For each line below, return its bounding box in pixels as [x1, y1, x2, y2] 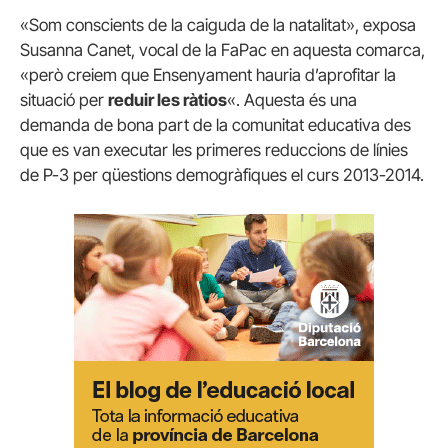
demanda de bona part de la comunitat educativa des [20, 114, 411, 135]
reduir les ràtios [108, 89, 227, 110]
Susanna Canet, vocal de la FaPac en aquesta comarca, [20, 39, 425, 60]
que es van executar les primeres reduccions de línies [20, 139, 408, 160]
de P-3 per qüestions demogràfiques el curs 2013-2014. [20, 164, 424, 185]
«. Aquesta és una [227, 89, 357, 110]
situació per [20, 89, 108, 110]
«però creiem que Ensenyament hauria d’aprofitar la [20, 64, 396, 85]
